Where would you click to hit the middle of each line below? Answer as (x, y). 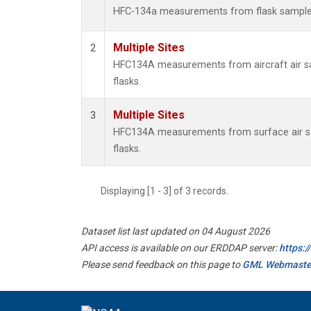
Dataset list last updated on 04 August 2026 (176, 232)
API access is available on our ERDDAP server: (180, 248)
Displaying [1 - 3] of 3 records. (169, 191)
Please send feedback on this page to (162, 265)
